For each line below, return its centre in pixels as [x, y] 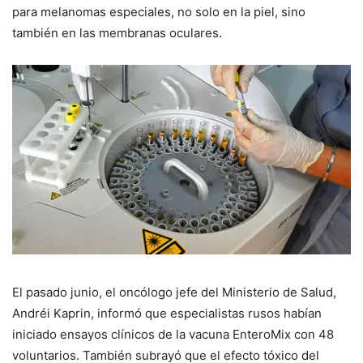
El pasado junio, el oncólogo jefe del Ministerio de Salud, [174, 293]
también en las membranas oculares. [117, 33]
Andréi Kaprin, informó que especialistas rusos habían [167, 314]
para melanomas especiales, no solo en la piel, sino [159, 12]
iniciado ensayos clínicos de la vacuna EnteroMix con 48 [173, 335]
